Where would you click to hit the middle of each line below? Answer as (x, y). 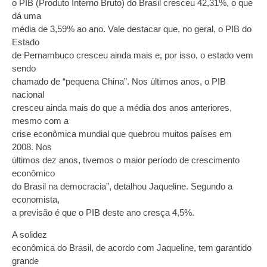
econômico (33, 173)
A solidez (30, 234)
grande (25, 260)
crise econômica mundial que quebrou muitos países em (122, 134)
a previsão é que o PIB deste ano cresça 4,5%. (103, 213)
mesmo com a (40, 121)
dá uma (27, 16)
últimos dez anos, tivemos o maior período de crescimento (126, 160)
